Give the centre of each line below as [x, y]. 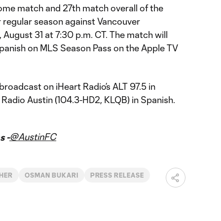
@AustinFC [33, 137]
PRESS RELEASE [117, 175]
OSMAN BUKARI [52, 175]
